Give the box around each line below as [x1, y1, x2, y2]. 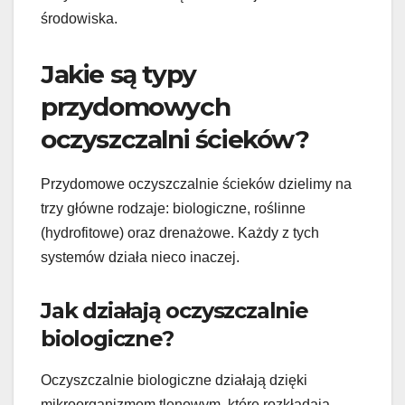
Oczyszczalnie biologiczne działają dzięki [41, 372, 307, 389]
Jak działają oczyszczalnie [41, 297, 308, 324]
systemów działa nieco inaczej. [41, 249, 240, 265]
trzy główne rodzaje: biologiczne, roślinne [41, 200, 306, 216]
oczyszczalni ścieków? [41, 123, 309, 155]
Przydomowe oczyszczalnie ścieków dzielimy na [41, 175, 352, 192]
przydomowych [41, 90, 231, 122]
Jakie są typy [41, 58, 196, 89]
